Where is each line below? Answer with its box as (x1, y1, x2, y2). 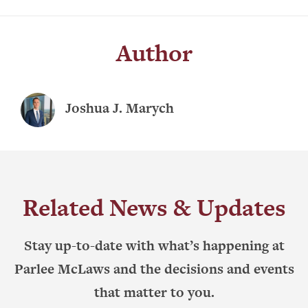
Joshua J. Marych (65, 98, 174, 118)
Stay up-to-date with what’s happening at (23, 236, 285, 255)
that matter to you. (93, 283, 214, 302)
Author (115, 36, 192, 69)
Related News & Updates (22, 191, 286, 224)
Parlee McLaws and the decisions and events (14, 259, 294, 278)
